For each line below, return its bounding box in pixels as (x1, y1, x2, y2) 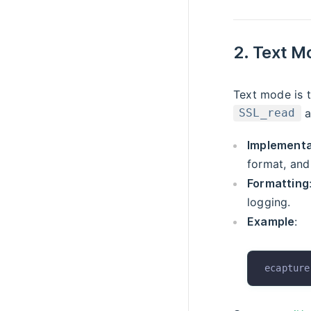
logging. (247, 194, 291, 209)
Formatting (247, 176, 309, 190)
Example (247, 214, 295, 228)
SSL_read (239, 106, 296, 120)
